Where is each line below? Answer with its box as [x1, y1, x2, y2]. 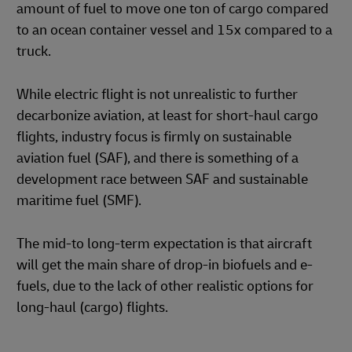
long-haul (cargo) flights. [16, 298, 171, 317]
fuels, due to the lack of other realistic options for [16, 277, 313, 295]
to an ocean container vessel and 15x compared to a [16, 20, 332, 39]
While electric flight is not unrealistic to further [16, 85, 298, 104]
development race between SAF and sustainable [16, 170, 308, 189]
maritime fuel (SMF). [16, 191, 145, 210]
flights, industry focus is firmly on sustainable [16, 127, 291, 146]
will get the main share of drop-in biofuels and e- [16, 255, 313, 274]
